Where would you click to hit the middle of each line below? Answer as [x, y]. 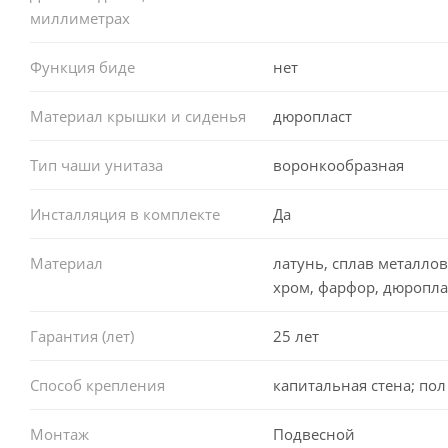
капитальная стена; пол [359, 384]
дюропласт [312, 115]
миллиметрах [80, 17]
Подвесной [313, 433]
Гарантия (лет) [82, 335]
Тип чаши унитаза [96, 164]
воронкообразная [338, 164]
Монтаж [59, 433]
